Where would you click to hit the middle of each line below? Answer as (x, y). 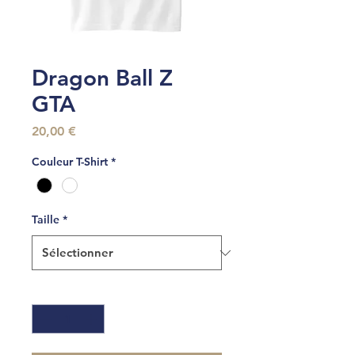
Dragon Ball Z (102, 78)
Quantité (55, 290)
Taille (46, 220)
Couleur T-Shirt (70, 162)
